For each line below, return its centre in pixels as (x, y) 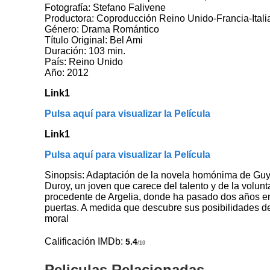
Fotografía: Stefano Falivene (105, 7)
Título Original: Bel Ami (94, 40)
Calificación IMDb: (85, 241)
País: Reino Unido (84, 61)
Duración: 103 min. (85, 51)
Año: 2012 (67, 72)
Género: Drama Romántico (102, 29)
